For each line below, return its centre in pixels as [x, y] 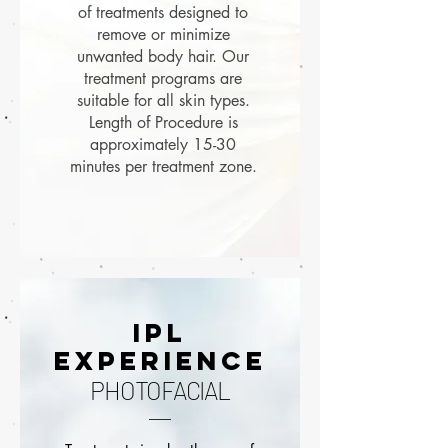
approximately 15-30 [163, 145]
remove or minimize [163, 35]
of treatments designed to [163, 13]
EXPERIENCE [160, 361]
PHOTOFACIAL [160, 390]
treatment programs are [163, 79]
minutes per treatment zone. [163, 167]
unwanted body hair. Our [163, 57]
